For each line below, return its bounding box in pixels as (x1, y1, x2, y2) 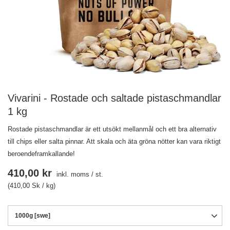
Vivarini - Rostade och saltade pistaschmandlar (8, 92, 221, 104)
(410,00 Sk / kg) (8, 182, 55, 189)
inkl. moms (54, 170, 89, 178)
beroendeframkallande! (8, 150, 75, 158)
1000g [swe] (15, 212, 50, 219)
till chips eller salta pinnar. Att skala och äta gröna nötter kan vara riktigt (8, 138, 221, 145)
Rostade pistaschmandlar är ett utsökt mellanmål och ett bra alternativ (8, 125, 217, 133)
